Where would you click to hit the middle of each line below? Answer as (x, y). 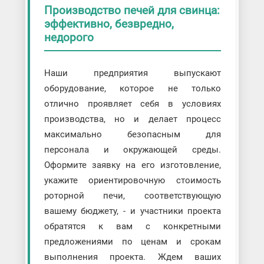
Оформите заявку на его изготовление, (133, 165)
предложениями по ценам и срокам (133, 241)
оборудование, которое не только (133, 88)
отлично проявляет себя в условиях (133, 103)
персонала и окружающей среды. (133, 149)
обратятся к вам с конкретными (133, 226)
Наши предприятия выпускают (133, 73)
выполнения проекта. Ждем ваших (133, 257)
